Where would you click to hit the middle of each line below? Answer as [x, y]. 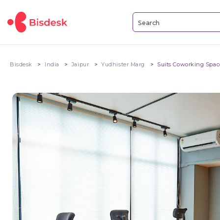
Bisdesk [21, 64]
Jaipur [80, 64]
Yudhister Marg [123, 64]
